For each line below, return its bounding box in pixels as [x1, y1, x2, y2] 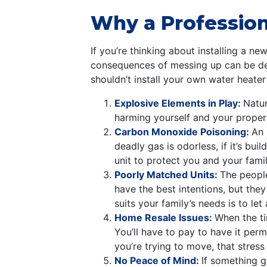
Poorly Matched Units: [114, 169, 220, 181]
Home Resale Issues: [114, 212, 215, 224]
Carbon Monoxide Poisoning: [114, 126, 252, 138]
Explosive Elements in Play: [114, 97, 243, 110]
